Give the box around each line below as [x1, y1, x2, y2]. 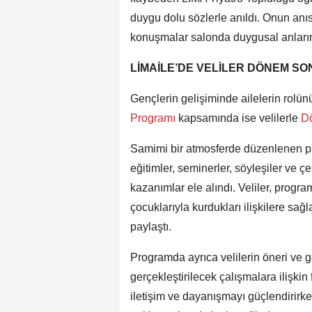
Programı [130, 111, 178, 124]
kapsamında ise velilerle [178, 111, 298, 124]
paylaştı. [130, 220, 171, 233]
